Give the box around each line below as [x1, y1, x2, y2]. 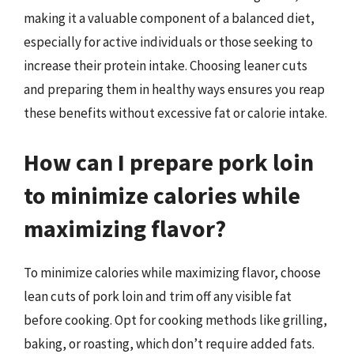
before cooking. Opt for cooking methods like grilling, [24, 311, 327, 329]
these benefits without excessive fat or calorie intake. [24, 104, 327, 122]
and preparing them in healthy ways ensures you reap [24, 81, 325, 98]
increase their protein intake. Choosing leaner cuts [24, 57, 307, 74]
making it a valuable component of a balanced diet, [24, 9, 314, 27]
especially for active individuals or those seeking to [24, 33, 313, 51]
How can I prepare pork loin [24, 146, 314, 177]
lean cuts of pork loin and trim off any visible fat [24, 287, 292, 305]
